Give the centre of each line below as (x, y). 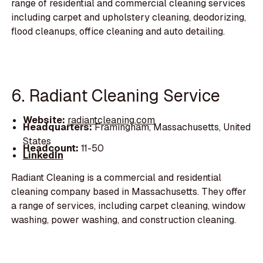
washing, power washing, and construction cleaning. (124, 220)
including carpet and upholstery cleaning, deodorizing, (129, 17)
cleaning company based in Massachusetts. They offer (129, 192)
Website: (45, 120)
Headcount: (50, 148)
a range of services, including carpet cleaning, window (129, 206)
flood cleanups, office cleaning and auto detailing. (118, 31)
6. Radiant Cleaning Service (116, 96)
